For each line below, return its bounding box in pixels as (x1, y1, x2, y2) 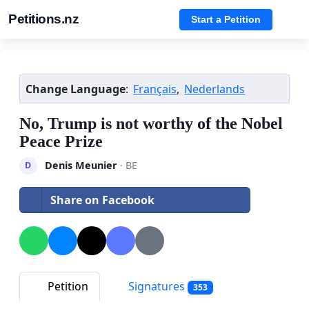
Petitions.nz (8, 12, 79, 26)
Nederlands (184, 81, 246, 97)
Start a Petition (191, 13, 261, 25)
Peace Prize (19, 132, 103, 150)
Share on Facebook (50, 192, 154, 208)
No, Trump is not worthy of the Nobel (19, 114, 283, 132)
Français (133, 81, 177, 97)
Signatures (126, 278, 188, 294)
